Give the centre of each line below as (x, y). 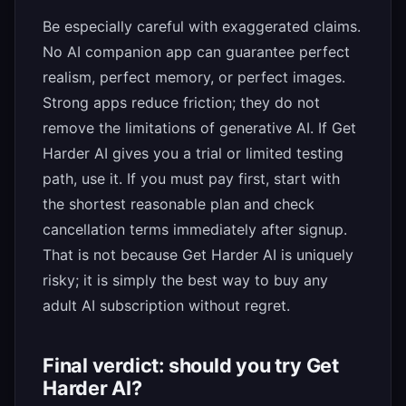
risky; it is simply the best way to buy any (185, 280)
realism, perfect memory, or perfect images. (194, 77)
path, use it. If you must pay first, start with (191, 179)
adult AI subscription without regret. (166, 306)
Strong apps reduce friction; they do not (181, 103)
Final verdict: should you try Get (191, 366)
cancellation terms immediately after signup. (195, 230)
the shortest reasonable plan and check (179, 204)
